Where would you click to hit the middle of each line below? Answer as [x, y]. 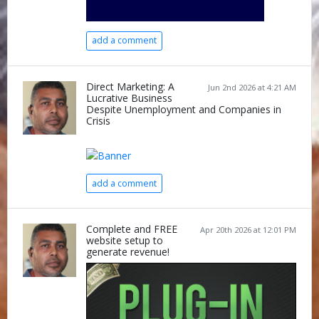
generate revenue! [128, 252]
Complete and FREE [132, 229]
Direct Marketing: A [130, 86]
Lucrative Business [129, 98]
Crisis [98, 120]
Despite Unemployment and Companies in [184, 109]
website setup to [125, 240]
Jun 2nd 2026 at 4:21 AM [252, 87]
